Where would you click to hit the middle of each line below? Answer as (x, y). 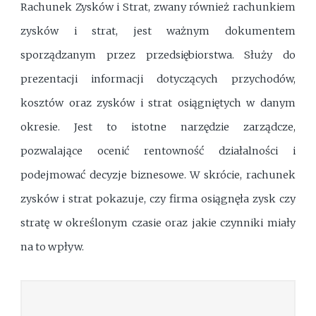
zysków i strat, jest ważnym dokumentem (158, 31)
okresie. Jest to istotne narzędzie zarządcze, (158, 127)
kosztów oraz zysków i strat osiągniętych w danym (158, 103)
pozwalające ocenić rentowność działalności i (158, 151)
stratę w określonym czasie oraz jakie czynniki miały (158, 223)
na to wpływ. (53, 247)
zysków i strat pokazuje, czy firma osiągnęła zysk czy (158, 199)
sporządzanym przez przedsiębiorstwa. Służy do (158, 55)
